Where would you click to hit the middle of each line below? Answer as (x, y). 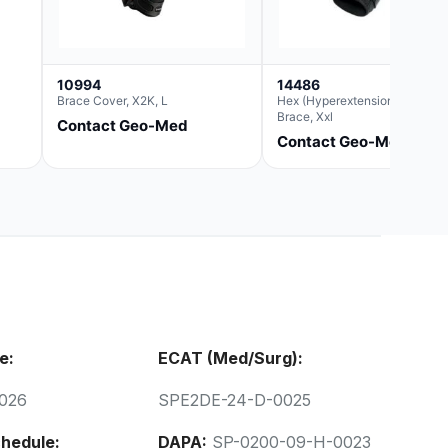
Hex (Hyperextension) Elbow (356, 101)
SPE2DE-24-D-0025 (234, 400)
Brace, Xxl (305, 117)
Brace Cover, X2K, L (112, 101)
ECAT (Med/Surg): (230, 358)
